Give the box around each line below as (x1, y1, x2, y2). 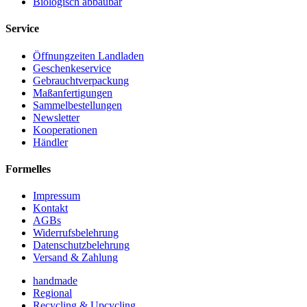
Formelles (5, 162, 51, 175)
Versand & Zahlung (33, 251, 118, 264)
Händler (33, 136, 68, 148)
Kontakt (33, 202, 68, 214)
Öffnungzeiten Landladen (33, 49, 144, 62)
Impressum (33, 190, 80, 202)
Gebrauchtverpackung (33, 74, 129, 86)
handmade (33, 275, 77, 287)
